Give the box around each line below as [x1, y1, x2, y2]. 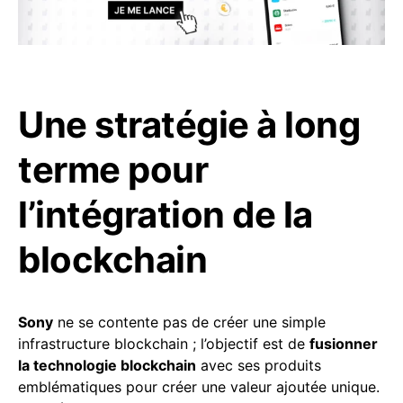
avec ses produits [196, 356, 321, 375]
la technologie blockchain [18, 356, 196, 375]
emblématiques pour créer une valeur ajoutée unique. [18, 378, 380, 397]
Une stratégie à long [18, 103, 360, 148]
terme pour [18, 148, 208, 193]
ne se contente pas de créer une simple [53, 313, 326, 332]
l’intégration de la [18, 193, 313, 237]
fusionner [309, 335, 378, 354]
